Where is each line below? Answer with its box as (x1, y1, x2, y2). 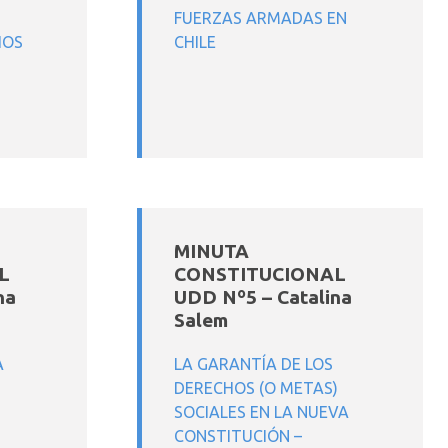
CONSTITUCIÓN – (174, 427, 302, 445)
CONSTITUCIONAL (174, 263, 346, 285)
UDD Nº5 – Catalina (174, 286, 352, 308)
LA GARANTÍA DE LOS (174, 355, 333, 373)
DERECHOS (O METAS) (174, 379, 338, 397)
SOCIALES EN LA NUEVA (174, 403, 349, 421)
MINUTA (174, 240, 249, 262)
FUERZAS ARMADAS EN (174, 9, 347, 27)
